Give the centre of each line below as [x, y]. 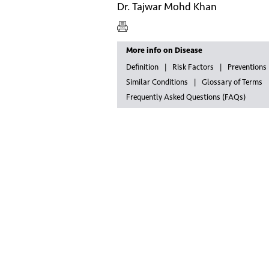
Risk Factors [193, 67]
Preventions [247, 67]
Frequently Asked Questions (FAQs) [186, 97]
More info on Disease [164, 50]
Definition [142, 67]
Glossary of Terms [232, 82]
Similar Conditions [157, 82]
